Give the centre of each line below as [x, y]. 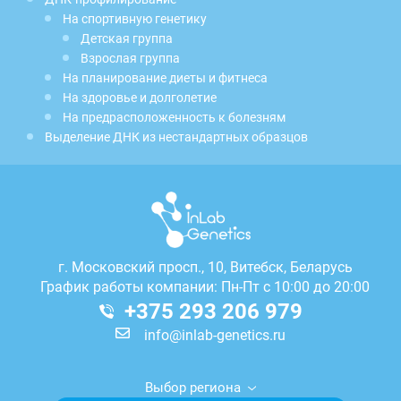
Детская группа [127, 38]
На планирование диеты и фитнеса [165, 77]
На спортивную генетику [135, 18]
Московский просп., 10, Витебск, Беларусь [212, 267]
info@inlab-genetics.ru [215, 335]
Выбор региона [193, 387]
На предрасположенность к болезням [174, 117]
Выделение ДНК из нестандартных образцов [176, 137]
